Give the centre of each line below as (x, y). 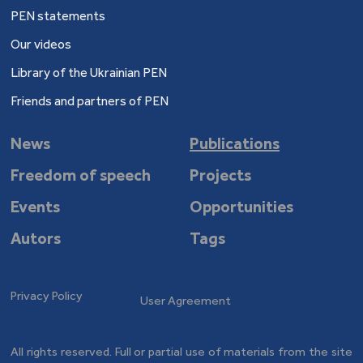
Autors (36, 238)
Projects (220, 175)
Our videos (41, 44)
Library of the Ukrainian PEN (89, 73)
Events (36, 207)
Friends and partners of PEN (90, 101)
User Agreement (186, 301)
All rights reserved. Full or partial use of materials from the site (181, 352)
